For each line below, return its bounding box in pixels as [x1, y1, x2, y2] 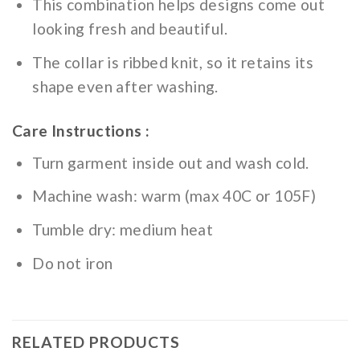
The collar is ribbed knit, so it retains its [32, 52, 314, 72]
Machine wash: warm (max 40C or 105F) [32, 186, 317, 206]
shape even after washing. [32, 76, 219, 96]
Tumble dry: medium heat [32, 219, 214, 239]
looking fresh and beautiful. [32, 19, 227, 39]
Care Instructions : [12, 121, 150, 141]
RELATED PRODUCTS [12, 332, 180, 351]
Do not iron [32, 253, 113, 272]
